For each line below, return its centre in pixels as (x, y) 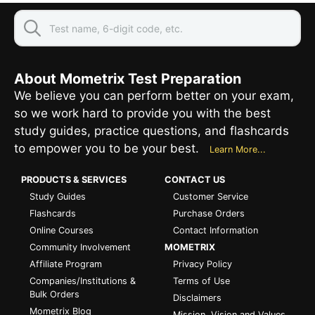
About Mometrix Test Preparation (128, 79)
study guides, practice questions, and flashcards (152, 131)
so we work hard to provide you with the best (142, 114)
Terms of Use (201, 281)
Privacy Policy (202, 264)
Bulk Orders (54, 295)
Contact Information (216, 231)
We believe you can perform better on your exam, (154, 96)
